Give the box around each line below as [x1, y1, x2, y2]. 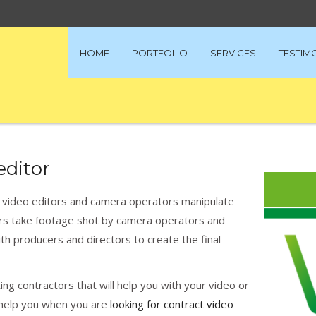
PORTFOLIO [132, 47, 188, 59]
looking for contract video [110, 296, 233, 311]
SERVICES [210, 47, 256, 59]
